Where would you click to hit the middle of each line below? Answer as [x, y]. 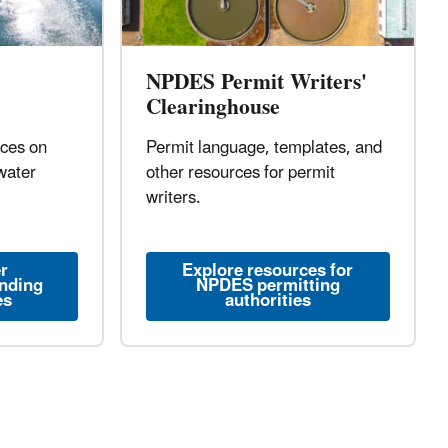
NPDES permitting [267, 286]
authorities [267, 301]
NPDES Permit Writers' [256, 83]
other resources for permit [240, 173]
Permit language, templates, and [263, 148]
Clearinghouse [212, 108]
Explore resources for [268, 271]
